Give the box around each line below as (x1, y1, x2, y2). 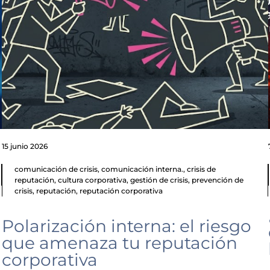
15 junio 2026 (2, 142, 48, 151)
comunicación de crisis (14, 165, 98, 174)
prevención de (192, 175, 244, 185)
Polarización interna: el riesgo (2, 216, 252, 237)
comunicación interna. (101, 165, 184, 174)
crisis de (187, 165, 216, 174)
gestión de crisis (130, 175, 189, 185)
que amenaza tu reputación (2, 233, 238, 254)
